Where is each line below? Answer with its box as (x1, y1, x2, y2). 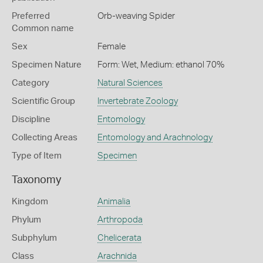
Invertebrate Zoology (97, 97, 178, 106)
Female (97, 42, 126, 51)
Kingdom (12, 197, 48, 206)
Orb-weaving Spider (97, 12, 175, 21)
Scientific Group (12, 97, 75, 106)
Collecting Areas (12, 133, 77, 142)
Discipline (12, 115, 50, 124)
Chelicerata (97, 234, 141, 242)
